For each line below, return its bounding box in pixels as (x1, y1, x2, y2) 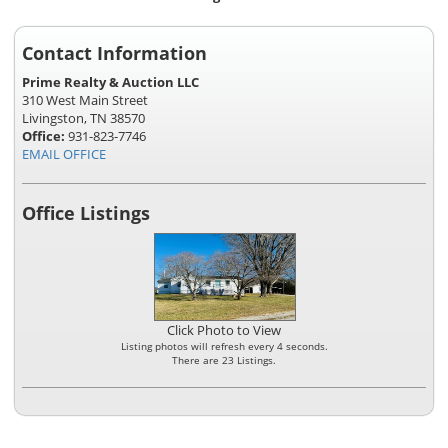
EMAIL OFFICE (22, 145, 106, 164)
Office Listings (22, 201, 150, 226)
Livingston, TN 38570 (22, 109, 145, 128)
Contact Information (22, 41, 207, 66)
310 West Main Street (22, 91, 148, 110)
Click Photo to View (167, 321, 281, 340)
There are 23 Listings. (172, 353, 276, 368)
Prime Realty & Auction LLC (22, 73, 199, 92)
